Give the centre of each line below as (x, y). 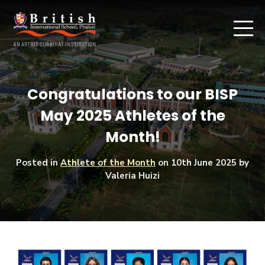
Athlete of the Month (108, 162)
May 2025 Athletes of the (132, 115)
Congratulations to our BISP (132, 94)
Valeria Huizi (132, 175)
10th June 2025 (204, 162)
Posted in (38, 162)
